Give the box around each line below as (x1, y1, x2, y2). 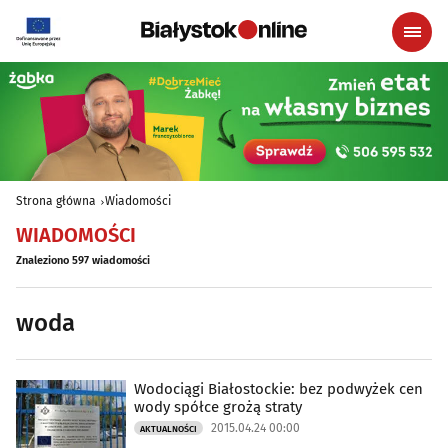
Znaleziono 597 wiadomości (16, 254, 150, 268)
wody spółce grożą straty (134, 398, 302, 417)
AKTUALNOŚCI (140, 424, 197, 435)
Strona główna (16, 194, 96, 209)
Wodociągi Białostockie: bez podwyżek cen (134, 380, 423, 399)
